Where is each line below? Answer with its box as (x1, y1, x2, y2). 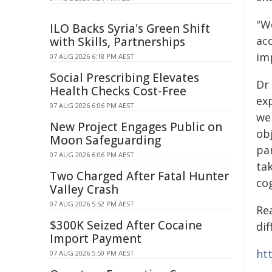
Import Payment (50, 231, 141, 246)
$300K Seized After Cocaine (50, 217, 202, 233)
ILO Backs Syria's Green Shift (50, 21, 210, 36)
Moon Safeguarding (50, 132, 161, 148)
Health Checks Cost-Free (50, 83, 186, 99)
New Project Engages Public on (50, 119, 222, 135)
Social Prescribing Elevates (50, 70, 199, 86)
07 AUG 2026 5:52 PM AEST (50, 199, 134, 208)
